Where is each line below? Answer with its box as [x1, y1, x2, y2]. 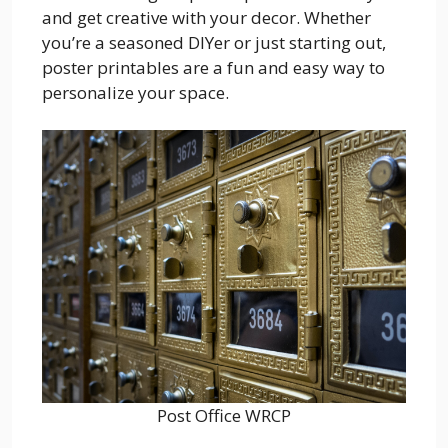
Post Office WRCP [157, 404, 291, 427]
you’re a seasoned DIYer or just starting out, [42, 30, 386, 54]
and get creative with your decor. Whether [42, 5, 371, 29]
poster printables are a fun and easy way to [42, 55, 385, 79]
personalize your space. [42, 80, 229, 104]
